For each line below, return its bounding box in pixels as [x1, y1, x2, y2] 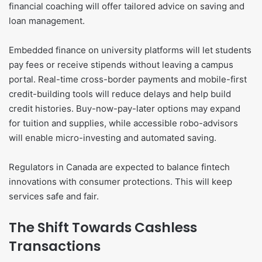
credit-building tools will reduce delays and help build [9, 88, 231, 100]
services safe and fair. [9, 191, 99, 202]
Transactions [9, 237, 101, 256]
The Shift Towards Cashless [9, 218, 197, 237]
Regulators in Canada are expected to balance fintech [9, 161, 230, 173]
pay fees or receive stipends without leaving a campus [9, 59, 233, 71]
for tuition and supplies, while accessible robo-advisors [9, 118, 238, 129]
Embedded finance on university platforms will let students [9, 44, 251, 56]
